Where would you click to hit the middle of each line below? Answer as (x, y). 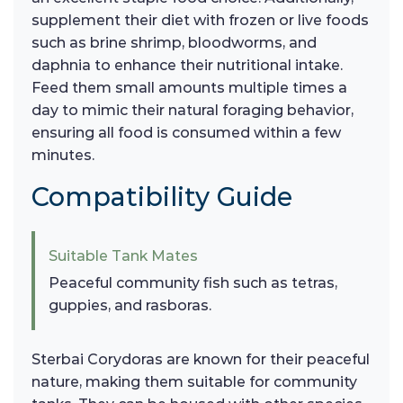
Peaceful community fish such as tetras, (193, 282)
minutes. (63, 155)
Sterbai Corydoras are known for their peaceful (201, 359)
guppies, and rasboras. (130, 305)
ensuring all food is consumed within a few (186, 132)
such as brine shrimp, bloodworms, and (174, 42)
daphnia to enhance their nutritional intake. (187, 65)
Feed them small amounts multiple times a (189, 87)
